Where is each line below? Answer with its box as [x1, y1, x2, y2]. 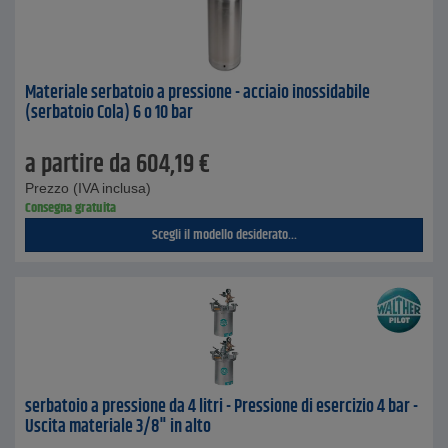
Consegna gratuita [25, 197, 116, 219]
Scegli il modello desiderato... [151, 224, 297, 246]
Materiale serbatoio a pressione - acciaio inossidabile [25, 79, 370, 107]
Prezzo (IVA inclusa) [25, 180, 151, 196]
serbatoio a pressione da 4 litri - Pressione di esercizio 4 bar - [25, 393, 418, 421]
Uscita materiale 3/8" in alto [25, 413, 211, 441]
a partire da [25, 146, 131, 184]
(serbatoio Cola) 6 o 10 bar [25, 99, 193, 127]
